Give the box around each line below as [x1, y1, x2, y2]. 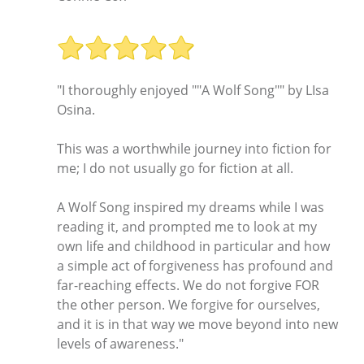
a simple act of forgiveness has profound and [57, 256, 333, 275]
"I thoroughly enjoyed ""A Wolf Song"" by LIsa [57, 80, 329, 99]
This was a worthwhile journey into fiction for [57, 139, 331, 158]
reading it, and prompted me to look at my [57, 217, 317, 236]
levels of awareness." [57, 334, 184, 353]
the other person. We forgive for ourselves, [57, 295, 320, 314]
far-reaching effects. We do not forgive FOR [57, 275, 319, 294]
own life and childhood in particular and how [57, 236, 330, 255]
